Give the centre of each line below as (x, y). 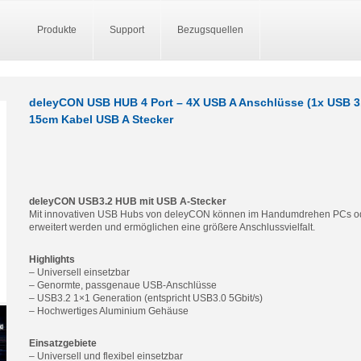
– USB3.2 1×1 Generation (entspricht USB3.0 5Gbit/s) (146, 298)
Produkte (57, 30)
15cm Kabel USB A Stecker (101, 119)
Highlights (52, 259)
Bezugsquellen (210, 30)
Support (127, 30)
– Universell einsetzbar (79, 272)
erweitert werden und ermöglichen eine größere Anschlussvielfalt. (172, 227)
